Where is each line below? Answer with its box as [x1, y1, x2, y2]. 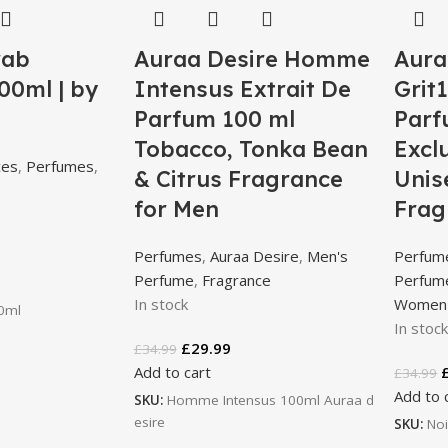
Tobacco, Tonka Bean [133, 134, 368, 163]
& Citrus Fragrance [133, 164, 343, 193]
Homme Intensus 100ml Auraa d [166, 390, 374, 409]
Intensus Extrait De [133, 74, 351, 103]
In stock [133, 293, 188, 314]
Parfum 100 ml [133, 104, 295, 133]
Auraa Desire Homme [133, 44, 370, 73]
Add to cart [133, 361, 211, 382]
